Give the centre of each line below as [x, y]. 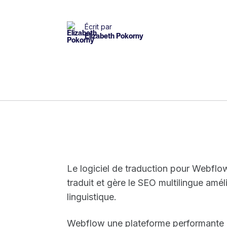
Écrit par [98, 26]
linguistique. [92, 197]
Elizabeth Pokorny [114, 36]
